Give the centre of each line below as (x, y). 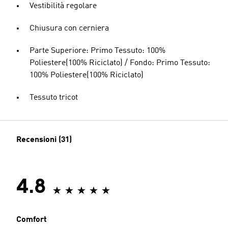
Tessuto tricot (54, 98)
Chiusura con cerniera (69, 28)
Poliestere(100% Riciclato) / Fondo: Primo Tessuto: (120, 63)
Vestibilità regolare (63, 6)
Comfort (32, 220)
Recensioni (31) (44, 140)
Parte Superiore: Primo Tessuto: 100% (97, 51)
